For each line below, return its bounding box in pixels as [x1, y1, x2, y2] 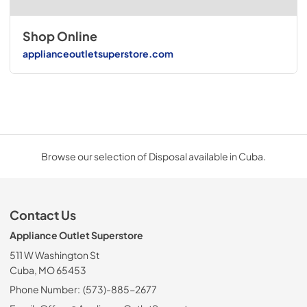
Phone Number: [10, 282, 80, 295]
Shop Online [22, 28, 97, 44]
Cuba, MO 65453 [10, 263, 86, 276]
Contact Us [10, 207, 76, 223]
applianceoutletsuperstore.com [22, 47, 173, 60]
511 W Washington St [10, 248, 99, 261]
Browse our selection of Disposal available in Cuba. [41, 149, 266, 162]
